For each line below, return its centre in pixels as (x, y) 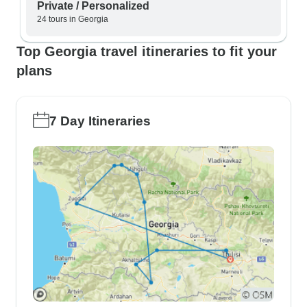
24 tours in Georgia (73, 19)
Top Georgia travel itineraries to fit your (147, 51)
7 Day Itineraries (100, 121)
